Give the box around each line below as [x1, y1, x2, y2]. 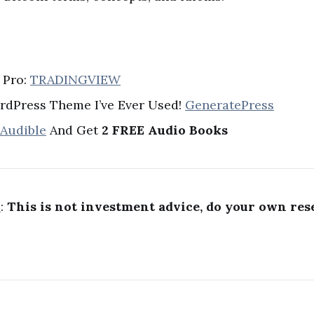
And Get [46, 122, 102, 139]
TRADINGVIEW [30, 71, 121, 88]
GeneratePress [185, 97, 274, 114]
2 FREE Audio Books [102, 122, 228, 139]
